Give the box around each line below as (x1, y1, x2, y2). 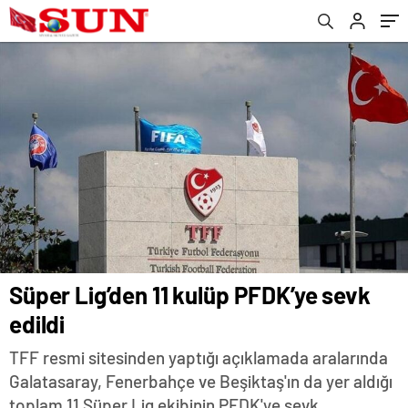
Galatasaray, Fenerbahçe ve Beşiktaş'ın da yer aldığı (9, 371, 393, 393)
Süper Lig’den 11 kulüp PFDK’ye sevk (9, 280, 371, 310)
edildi (9, 310, 66, 339)
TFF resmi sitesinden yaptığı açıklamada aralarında (9, 347, 388, 369)
